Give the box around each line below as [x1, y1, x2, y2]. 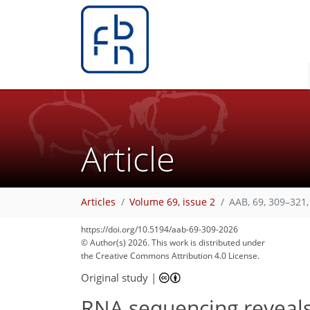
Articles [81, 196, 116, 209]
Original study [81, 270, 148, 284]
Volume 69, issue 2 [129, 196, 215, 209]
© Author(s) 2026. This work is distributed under [81, 237, 265, 248]
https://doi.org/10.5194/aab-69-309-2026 [81, 224, 238, 235]
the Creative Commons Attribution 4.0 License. [81, 250, 259, 262]
